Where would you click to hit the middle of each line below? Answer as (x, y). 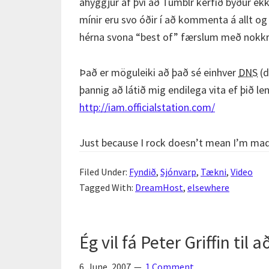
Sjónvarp (178, 172)
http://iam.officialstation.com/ (147, 107)
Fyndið (143, 172)
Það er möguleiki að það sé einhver (159, 72)
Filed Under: (104, 172)
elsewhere (208, 187)
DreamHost (159, 187)
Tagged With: (107, 187)
